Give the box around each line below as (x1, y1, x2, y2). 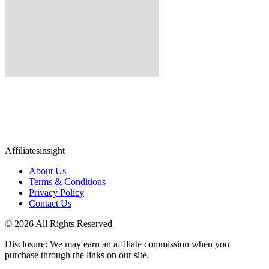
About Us (29, 166, 66, 177)
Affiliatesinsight (5, 145, 65, 156)
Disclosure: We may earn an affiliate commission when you (5, 239, 229, 250)
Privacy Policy (29, 187, 84, 198)
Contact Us (29, 198, 71, 209)
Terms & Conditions (29, 177, 106, 187)
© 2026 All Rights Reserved (5, 219, 112, 229)
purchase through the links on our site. (5, 250, 149, 261)
